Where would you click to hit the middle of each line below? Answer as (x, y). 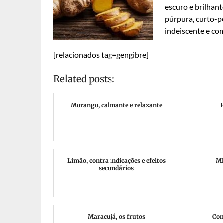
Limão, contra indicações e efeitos (116, 161)
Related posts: (84, 79)
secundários (116, 168)
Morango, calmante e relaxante (116, 105)
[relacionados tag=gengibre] (101, 55)
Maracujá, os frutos (116, 216)
